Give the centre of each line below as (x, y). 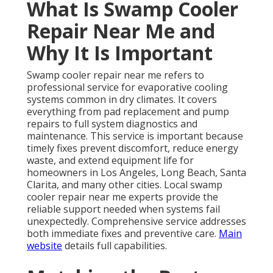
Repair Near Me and (121, 31)
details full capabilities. (115, 246)
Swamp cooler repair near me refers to (115, 75)
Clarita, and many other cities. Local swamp (125, 185)
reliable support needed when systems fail (123, 209)
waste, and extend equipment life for (110, 161)
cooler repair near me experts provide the (122, 197)
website (44, 246)
